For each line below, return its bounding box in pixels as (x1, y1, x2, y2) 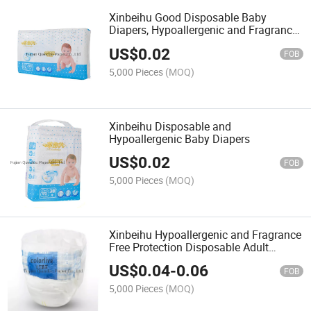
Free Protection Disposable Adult (109, 239, 269, 255)
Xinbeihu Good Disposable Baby (109, 10, 267, 26)
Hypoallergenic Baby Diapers (109, 131, 251, 146)
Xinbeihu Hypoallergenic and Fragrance (109, 226, 302, 242)
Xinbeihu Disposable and (109, 118, 232, 134)
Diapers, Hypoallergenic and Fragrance (109, 22, 299, 38)
